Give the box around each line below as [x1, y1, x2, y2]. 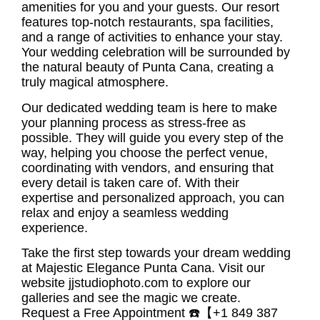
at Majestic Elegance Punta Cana [21, 261, 211, 276]
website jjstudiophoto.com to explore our [21, 276, 251, 291]
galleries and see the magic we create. [21, 291, 241, 306]
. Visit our [211, 261, 265, 276]
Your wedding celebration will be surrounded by [21, 45, 290, 60]
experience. [21, 220, 88, 235]
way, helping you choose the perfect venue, [21, 145, 268, 160]
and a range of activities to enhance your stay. [21, 30, 283, 45]
